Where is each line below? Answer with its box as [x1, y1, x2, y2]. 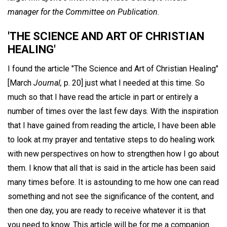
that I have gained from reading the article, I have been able [8, 120, 216, 130]
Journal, [33, 78, 62, 88]
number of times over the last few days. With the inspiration [8, 106, 218, 116]
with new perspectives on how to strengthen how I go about [8, 148, 219, 159]
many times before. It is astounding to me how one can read [8, 177, 219, 187]
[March [8, 78, 33, 88]
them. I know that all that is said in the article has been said [8, 163, 215, 173]
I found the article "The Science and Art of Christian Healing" [8, 63, 218, 73]
